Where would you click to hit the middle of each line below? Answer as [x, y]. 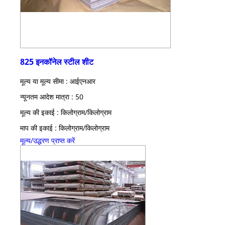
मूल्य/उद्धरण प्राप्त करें [47, 140]
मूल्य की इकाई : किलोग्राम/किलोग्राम [66, 112]
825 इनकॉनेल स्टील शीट [57, 62]
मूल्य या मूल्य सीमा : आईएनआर [58, 81]
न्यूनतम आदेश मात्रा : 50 [52, 96]
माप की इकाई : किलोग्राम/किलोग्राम [65, 128]
